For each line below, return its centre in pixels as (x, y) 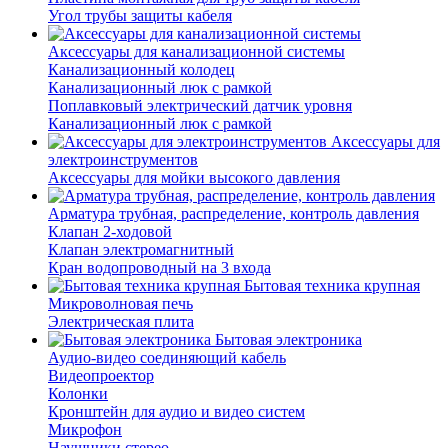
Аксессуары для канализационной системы (196, 52)
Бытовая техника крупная (332, 286)
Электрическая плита (121, 322)
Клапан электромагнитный (141, 250)
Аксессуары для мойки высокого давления (194, 178)
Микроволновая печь (120, 304)
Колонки (78, 394)
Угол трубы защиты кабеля (140, 16)
